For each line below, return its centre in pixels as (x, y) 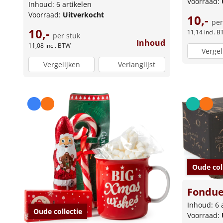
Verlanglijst (137, 65)
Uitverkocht (83, 14)
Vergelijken (61, 65)
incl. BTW (58, 45)
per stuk (66, 35)
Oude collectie (58, 212)
